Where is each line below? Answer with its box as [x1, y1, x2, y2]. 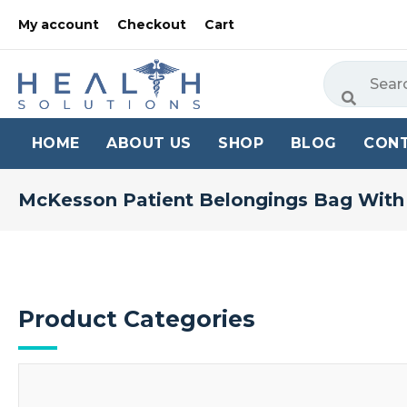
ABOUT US [106, 134, 192, 153]
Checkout [117, 16, 186, 33]
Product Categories [18, 305, 255, 333]
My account [18, 16, 99, 33]
